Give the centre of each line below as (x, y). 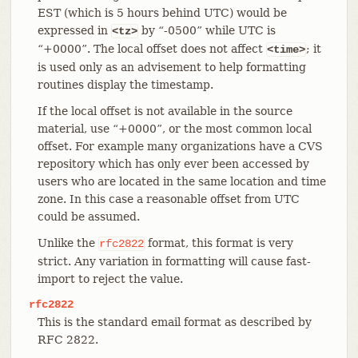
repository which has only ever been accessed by (173, 163)
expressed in (74, 30)
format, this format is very (219, 243)
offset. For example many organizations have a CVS (180, 146)
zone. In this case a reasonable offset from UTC (168, 199)
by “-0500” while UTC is (207, 30)
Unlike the (68, 243)
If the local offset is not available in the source (165, 111)
